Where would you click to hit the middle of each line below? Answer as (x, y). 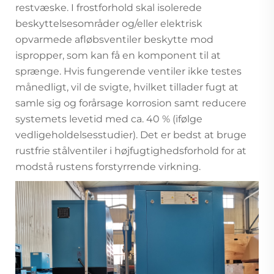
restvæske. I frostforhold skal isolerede (109, 8)
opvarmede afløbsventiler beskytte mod (114, 40)
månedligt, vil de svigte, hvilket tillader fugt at (127, 87)
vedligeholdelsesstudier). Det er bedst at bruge (131, 135)
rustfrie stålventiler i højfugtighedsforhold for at (131, 151)
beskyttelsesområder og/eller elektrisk (109, 24)
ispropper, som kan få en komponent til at (118, 56)
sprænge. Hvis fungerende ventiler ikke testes (128, 72)
